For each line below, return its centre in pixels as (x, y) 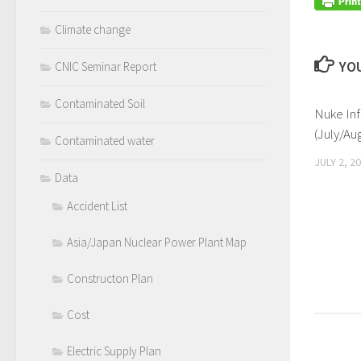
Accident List (97, 206)
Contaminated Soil (100, 104)
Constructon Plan (110, 279)
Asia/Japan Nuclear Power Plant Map (157, 243)
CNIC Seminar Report (106, 67)
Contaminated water (105, 141)
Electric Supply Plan (114, 351)
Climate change (93, 30)
